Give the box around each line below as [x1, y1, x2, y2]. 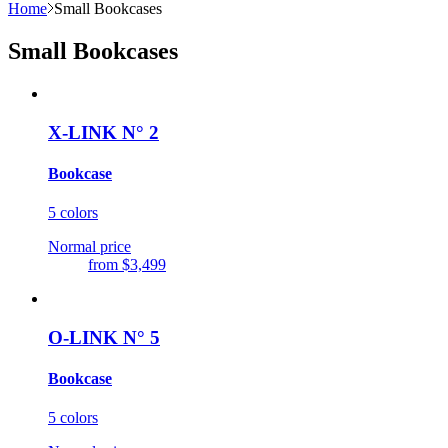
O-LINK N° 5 [48, 326, 160, 348]
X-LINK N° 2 [48, 121, 159, 143]
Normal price [48, 238, 131, 256]
